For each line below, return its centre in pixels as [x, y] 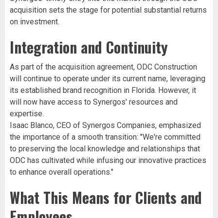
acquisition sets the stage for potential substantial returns [108, 10]
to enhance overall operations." [62, 172]
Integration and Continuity [89, 47]
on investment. [35, 21]
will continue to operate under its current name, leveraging [108, 78]
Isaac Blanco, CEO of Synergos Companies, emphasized [105, 125]
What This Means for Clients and [106, 197]
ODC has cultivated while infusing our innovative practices [108, 160]
